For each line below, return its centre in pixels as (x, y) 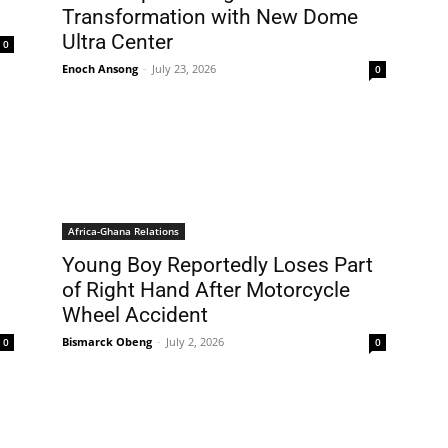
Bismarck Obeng (107, 341)
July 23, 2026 (184, 68)
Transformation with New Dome (210, 17)
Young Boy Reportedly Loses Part (217, 265)
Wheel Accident (135, 315)
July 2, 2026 (195, 341)
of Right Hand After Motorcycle (206, 290)
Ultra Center (117, 42)
